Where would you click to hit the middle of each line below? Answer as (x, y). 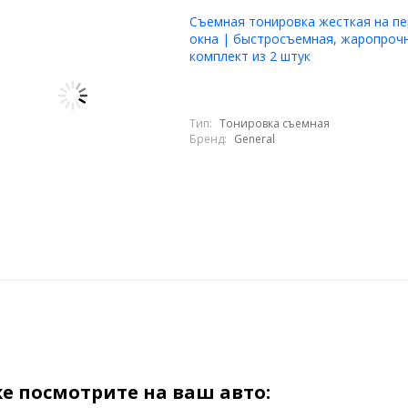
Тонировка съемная (274, 123)
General (254, 138)
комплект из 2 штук (250, 56)
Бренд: (208, 138)
